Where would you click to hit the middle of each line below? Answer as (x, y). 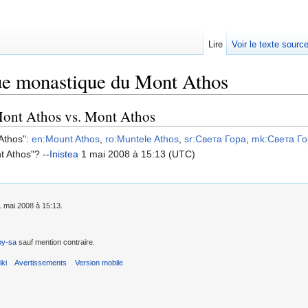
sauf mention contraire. (56, 242)
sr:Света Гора (215, 139)
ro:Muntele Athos (142, 139)
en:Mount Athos (66, 139)
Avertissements (41, 263)
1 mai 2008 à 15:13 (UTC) (137, 154)
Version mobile (99, 263)
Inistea (64, 154)
